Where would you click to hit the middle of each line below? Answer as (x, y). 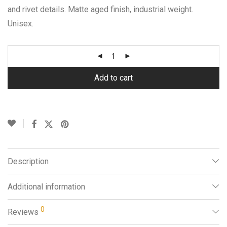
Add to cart (113, 78)
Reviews (24, 212)
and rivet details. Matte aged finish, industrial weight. (100, 9)
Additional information (46, 186)
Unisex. (21, 23)
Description (28, 161)
